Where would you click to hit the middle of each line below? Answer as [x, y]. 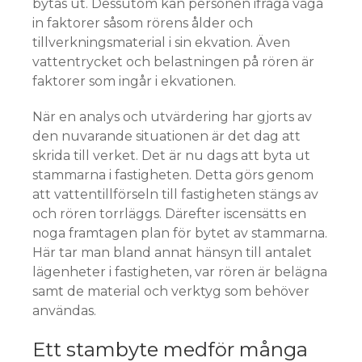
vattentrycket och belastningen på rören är [173, 61]
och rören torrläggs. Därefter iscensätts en [169, 213]
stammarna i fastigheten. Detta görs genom [173, 175]
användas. [64, 310]
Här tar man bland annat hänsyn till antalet [172, 252]
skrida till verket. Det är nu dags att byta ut [171, 155]
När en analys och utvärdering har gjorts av [172, 116]
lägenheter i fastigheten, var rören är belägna [180, 271]
